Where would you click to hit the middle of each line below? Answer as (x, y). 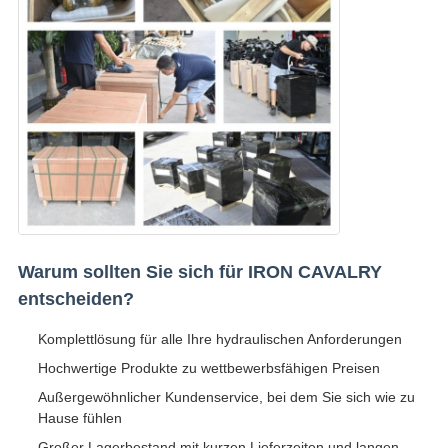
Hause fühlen (79, 418)
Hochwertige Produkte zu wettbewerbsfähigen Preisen (208, 368)
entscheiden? (75, 299)
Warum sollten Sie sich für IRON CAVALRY (199, 272)
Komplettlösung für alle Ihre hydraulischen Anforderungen (219, 339)
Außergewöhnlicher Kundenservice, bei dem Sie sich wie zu (226, 397)
